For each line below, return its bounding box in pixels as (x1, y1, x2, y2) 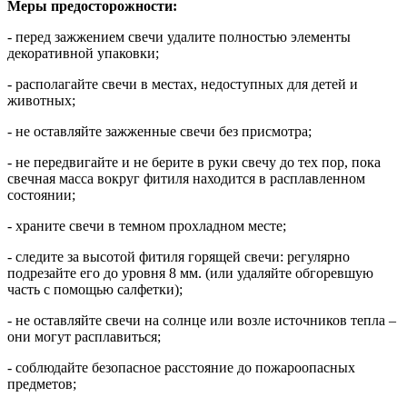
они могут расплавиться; (7, 328, 161, 344)
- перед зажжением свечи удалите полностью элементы (7, 28, 351, 45)
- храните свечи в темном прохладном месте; (7, 217, 286, 233)
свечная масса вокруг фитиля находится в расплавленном (7, 170, 365, 186)
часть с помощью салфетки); (7, 281, 183, 297)
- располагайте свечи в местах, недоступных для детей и (7, 75, 358, 92)
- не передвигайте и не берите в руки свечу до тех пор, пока (7, 154, 381, 170)
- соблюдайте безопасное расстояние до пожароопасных (7, 359, 355, 375)
